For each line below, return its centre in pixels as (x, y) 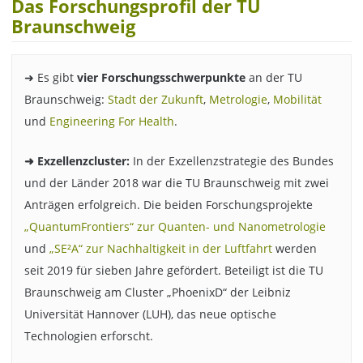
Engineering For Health (111, 122)
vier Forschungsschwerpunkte (161, 78)
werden (294, 248)
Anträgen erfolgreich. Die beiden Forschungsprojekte (168, 204)
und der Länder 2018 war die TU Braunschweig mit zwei (176, 182)
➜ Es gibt (50, 78)
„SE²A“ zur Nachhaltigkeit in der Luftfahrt (160, 248)
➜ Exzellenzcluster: (77, 160)
